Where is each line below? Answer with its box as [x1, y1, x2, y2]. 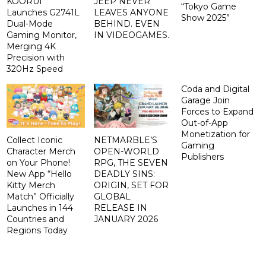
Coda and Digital [180, 83, 249, 94]
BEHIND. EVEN [94, 18, 160, 29]
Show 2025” [180, 12, 230, 23]
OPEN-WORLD [94, 146, 160, 157]
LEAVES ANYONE [94, 7, 169, 18]
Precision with [7, 52, 65, 63]
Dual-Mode [7, 18, 53, 29]
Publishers [180, 151, 224, 162]
